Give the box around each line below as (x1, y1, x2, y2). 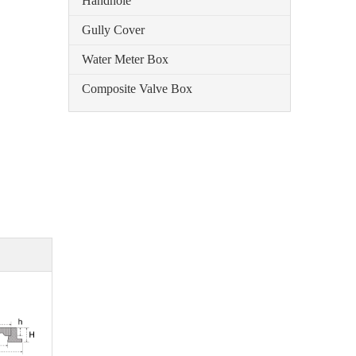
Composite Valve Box (82, 82, 192, 95)
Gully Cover (82, 23, 145, 37)
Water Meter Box (82, 52, 168, 66)
